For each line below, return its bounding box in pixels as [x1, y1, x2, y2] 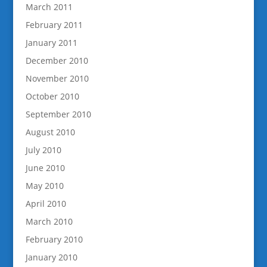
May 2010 [25, 180, 64, 192]
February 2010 [25, 234, 83, 246]
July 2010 [25, 144, 61, 156]
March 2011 [25, 1, 73, 13]
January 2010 [25, 252, 77, 263]
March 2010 [25, 216, 73, 228]
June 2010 [25, 162, 65, 174]
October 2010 [25, 91, 79, 103]
